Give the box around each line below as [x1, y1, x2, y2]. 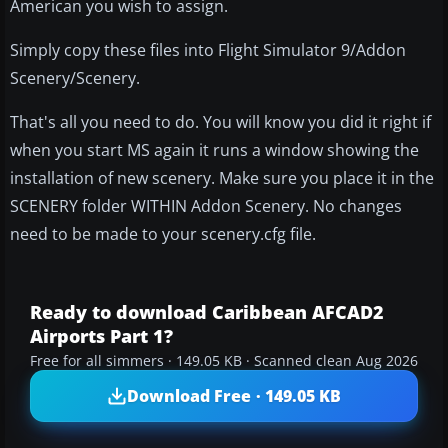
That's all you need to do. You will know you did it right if [10, 111, 431, 134]
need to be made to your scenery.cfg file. [10, 223, 316, 246]
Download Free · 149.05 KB [126, 384, 342, 407]
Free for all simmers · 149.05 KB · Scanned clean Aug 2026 [30, 352, 418, 371]
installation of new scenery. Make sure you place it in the [10, 167, 434, 190]
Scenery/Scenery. [10, 67, 140, 90]
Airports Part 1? [30, 324, 173, 349]
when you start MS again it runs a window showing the [10, 139, 419, 162]
